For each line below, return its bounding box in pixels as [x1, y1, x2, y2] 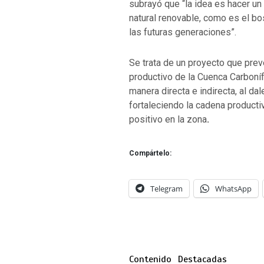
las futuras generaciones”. [128, 26, 236, 38]
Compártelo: [128, 148, 171, 157]
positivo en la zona [128, 113, 207, 125]
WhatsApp [214, 183, 252, 194]
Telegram [150, 183, 183, 194]
